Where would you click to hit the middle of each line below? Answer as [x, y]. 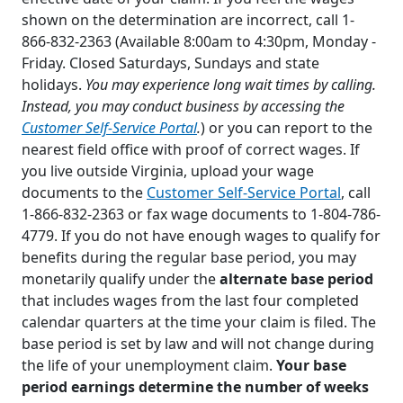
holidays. [54, 85]
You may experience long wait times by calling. [231, 85]
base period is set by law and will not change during [198, 344]
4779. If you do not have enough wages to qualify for [201, 236]
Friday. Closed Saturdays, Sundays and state [170, 63]
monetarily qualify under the [121, 279]
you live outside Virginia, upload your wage [168, 171]
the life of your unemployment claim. [149, 366]
